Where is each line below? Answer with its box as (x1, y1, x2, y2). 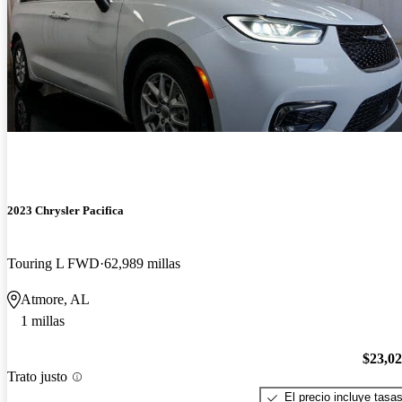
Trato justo (7, 369, 67, 385)
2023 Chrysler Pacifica (7, 203, 124, 217)
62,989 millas (104, 255, 180, 271)
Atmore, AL (21, 291, 90, 307)
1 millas (21, 312, 65, 328)
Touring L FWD (7, 255, 100, 271)
